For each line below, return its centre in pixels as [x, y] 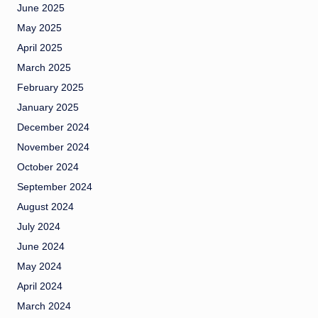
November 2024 [53, 147]
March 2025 [44, 67]
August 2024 [45, 207]
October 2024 [48, 167]
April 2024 [40, 286]
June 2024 [41, 246]
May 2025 [39, 28]
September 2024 [55, 187]
